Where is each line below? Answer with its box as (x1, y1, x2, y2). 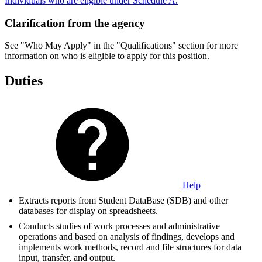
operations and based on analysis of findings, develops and (19, 232, 235, 242)
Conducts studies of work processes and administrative (19, 221, 220, 232)
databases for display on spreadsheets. (19, 206, 158, 216)
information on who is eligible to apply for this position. (5, 51, 209, 61)
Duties (5, 73, 43, 89)
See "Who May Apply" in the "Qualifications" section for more (5, 40, 238, 51)
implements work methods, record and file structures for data (19, 242, 242, 253)
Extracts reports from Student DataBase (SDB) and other (19, 195, 228, 206)
